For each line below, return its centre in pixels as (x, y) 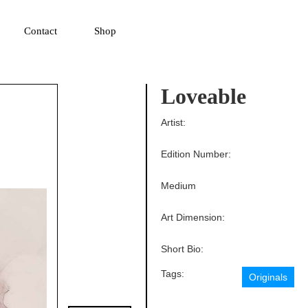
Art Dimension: (193, 218)
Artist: (174, 123)
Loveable (204, 97)
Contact (40, 31)
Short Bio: (183, 249)
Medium (179, 186)
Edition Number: (196, 154)
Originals (268, 277)
